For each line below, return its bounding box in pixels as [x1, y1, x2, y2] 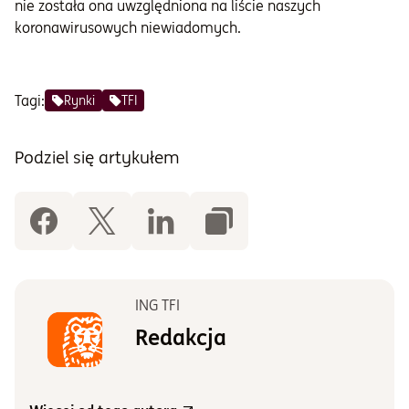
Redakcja [135, 323, 226, 352]
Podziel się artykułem [15, 146, 180, 169]
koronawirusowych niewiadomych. [15, 18, 241, 37]
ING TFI [135, 296, 180, 315]
